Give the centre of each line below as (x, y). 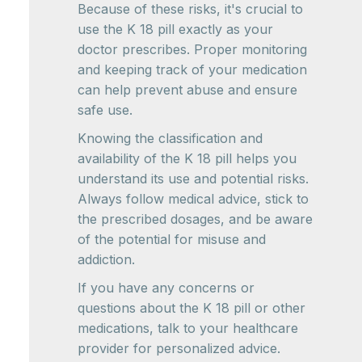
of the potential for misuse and (172, 239)
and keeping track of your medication (192, 69)
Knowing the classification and (170, 138)
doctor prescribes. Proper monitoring (192, 49)
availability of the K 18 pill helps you (187, 158)
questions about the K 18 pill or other (192, 308)
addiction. (106, 259)
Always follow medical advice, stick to (193, 199)
